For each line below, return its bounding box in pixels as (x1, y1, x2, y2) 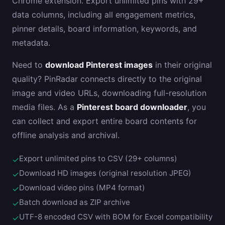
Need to (12, 59, 45, 70)
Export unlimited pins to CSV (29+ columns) (19, 153, 177, 163)
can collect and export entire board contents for (12, 116, 197, 126)
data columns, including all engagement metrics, (12, 9, 195, 20)
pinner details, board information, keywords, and (12, 23, 197, 34)
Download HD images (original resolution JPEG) (19, 168, 191, 178)
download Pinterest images (45, 59, 153, 70)
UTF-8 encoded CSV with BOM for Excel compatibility (19, 211, 212, 221)
